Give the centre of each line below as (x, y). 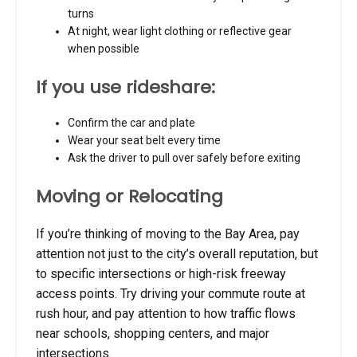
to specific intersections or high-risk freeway (161, 273)
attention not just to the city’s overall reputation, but (177, 253)
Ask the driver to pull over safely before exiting (184, 158)
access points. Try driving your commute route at (171, 293)
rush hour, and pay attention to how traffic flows (166, 313)
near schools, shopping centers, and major (153, 333)
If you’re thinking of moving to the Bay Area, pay (168, 233)
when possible (104, 48)
